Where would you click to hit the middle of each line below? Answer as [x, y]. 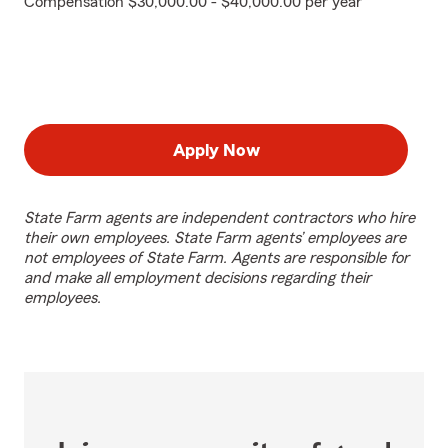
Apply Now [216, 150]
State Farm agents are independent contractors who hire [219, 218]
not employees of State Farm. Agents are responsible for [216, 258]
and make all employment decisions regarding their [197, 278]
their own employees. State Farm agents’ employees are [215, 238]
